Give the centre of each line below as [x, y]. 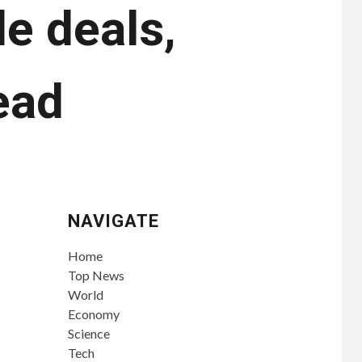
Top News [96, 275]
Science [88, 333]
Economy [93, 314]
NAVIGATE [113, 221]
